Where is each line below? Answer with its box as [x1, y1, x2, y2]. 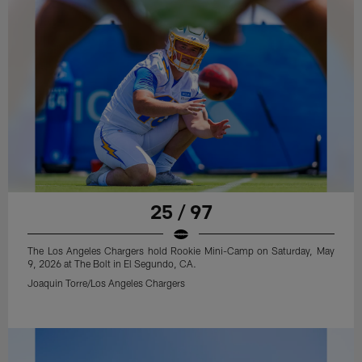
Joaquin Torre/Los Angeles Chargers [27, 276, 186, 288]
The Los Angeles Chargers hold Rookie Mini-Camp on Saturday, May [27, 244, 335, 256]
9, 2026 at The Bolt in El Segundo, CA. [27, 257, 197, 269]
